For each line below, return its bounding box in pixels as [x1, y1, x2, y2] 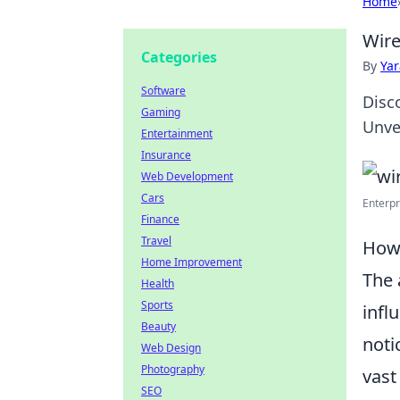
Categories [141, 47, 217, 67]
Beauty [141, 319, 176, 334]
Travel [141, 233, 171, 248]
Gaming [141, 104, 180, 120]
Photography [141, 362, 204, 377]
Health [141, 276, 174, 291]
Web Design [141, 340, 201, 355]
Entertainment [141, 126, 212, 141]
